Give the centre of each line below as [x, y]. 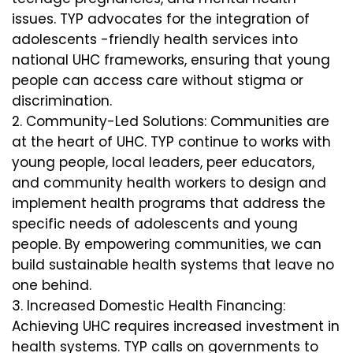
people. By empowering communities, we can [167, 244]
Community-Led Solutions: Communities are [178, 121]
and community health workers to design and [169, 183]
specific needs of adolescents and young [155, 224]
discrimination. [64, 101]
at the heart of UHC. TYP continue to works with [171, 142]
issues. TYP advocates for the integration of [161, 19]
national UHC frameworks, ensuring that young [171, 60]
